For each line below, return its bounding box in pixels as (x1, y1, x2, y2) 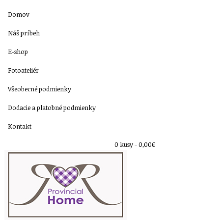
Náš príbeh (8, 28, 40, 37)
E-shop (8, 47, 28, 56)
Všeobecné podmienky (8, 84, 71, 93)
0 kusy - (114, 140, 138, 149)
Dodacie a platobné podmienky (8, 103, 96, 112)
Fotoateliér (8, 66, 39, 75)
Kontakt (8, 122, 31, 131)
